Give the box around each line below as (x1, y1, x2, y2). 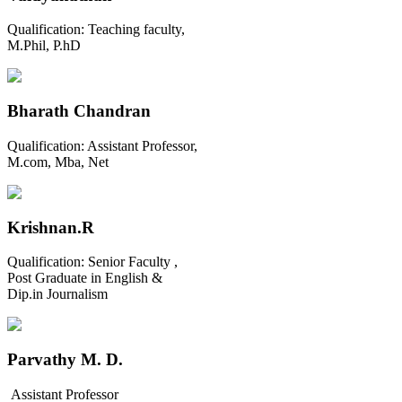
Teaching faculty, (88, 22, 185, 38)
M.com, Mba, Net (7, 153, 109, 170)
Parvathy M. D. (7, 350, 123, 370)
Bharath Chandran (7, 101, 151, 121)
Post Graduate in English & (7, 270, 162, 286)
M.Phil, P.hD (7, 38, 81, 54)
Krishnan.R (7, 217, 94, 237)
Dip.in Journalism (7, 286, 108, 302)
